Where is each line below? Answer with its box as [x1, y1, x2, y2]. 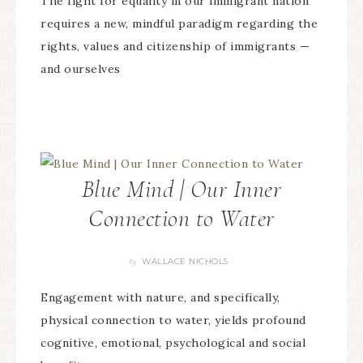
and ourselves [41, 61, 121, 76]
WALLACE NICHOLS [142, 256, 228, 267]
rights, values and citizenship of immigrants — [41, 38, 310, 53]
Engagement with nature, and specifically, [41, 290, 280, 305]
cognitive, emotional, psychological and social [41, 335, 305, 351]
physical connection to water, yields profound [41, 313, 306, 328]
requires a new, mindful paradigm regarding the [41, 15, 318, 31]
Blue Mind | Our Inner [81, 174, 282, 205]
